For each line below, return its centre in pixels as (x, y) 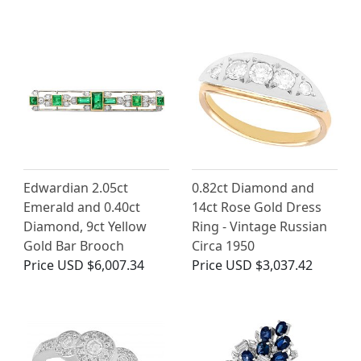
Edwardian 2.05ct (76, 188)
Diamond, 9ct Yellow (85, 227)
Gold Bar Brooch (74, 246)
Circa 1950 (223, 246)
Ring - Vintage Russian (259, 227)
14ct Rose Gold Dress (257, 207)
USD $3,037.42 (269, 266)
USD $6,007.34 (101, 266)
